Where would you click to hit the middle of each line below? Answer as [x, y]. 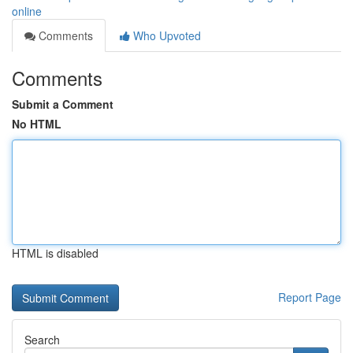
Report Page [310, 297]
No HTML [37, 124]
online [27, 11]
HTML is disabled [55, 253]
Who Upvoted [165, 35]
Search [42, 340]
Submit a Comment [63, 104]
